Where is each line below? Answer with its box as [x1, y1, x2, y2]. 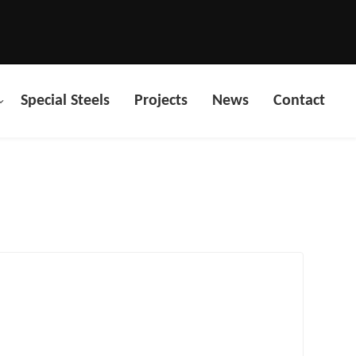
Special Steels [21, 93, 110, 109]
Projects [134, 93, 188, 109]
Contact [273, 93, 325, 109]
